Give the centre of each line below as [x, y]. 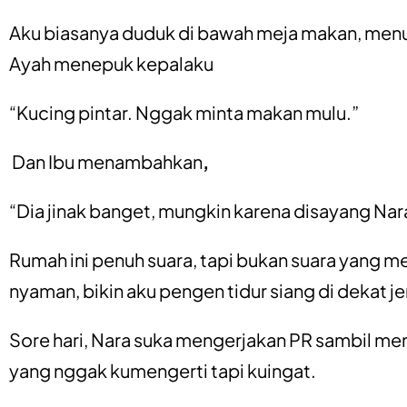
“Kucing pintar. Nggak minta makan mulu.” [184, 112]
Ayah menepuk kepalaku [111, 63]
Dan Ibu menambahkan [106, 161]
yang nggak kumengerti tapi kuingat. [163, 370]
